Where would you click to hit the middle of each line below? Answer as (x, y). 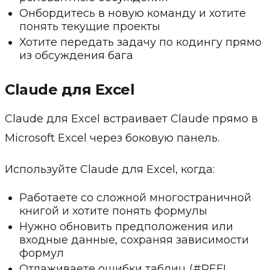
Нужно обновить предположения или (126, 226)
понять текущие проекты (90, 26)
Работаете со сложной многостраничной (135, 197)
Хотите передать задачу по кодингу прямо (140, 42)
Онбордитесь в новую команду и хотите (133, 13)
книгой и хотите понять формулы (113, 211)
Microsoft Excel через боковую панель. (112, 138)
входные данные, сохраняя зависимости (134, 240)
